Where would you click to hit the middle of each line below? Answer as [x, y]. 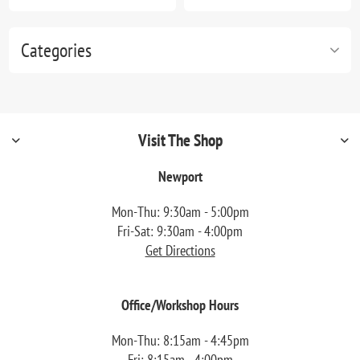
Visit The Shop [180, 141]
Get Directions [180, 251]
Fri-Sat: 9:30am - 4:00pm [180, 231]
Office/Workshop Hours [180, 305]
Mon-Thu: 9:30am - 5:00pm [180, 212]
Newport [180, 177]
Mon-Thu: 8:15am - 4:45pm [180, 341]
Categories [57, 51]
